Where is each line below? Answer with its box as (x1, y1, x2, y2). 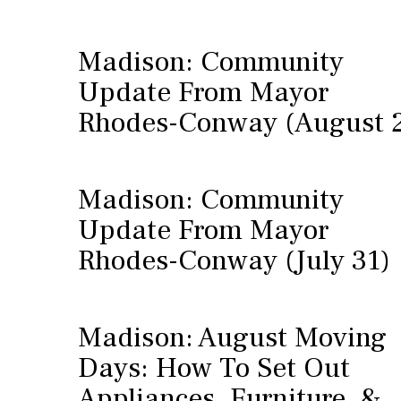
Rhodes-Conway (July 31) (78, 242, 390, 279)
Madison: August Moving (78, 319, 387, 356)
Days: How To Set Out (78, 349, 350, 387)
